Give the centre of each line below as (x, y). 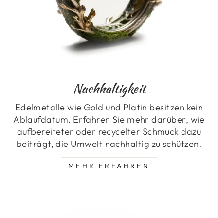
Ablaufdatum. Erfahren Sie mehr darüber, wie (109, 119)
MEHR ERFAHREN (109, 166)
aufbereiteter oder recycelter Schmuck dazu (109, 131)
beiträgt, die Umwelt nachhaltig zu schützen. (109, 144)
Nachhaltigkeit (109, 88)
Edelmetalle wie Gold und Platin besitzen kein (109, 107)
